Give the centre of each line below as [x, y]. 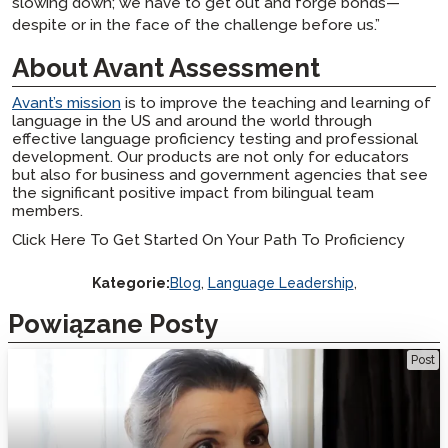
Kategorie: [130, 283]
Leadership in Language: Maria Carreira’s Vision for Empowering [202, 357]
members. [47, 210]
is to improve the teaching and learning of [276, 102]
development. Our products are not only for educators [210, 156]
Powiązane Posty [113, 323]
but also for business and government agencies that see [220, 174]
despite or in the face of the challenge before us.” [196, 24]
